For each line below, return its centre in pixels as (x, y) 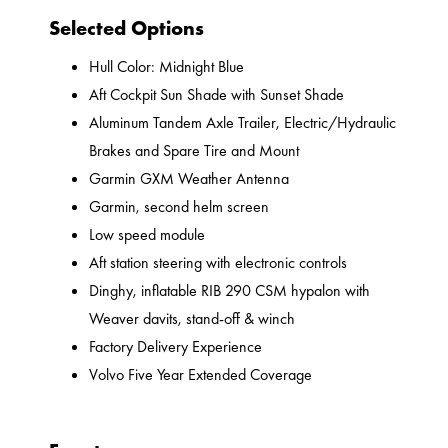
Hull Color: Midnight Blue (167, 67)
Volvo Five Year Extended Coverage (201, 375)
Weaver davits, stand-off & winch (192, 319)
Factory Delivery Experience (176, 347)
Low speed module (147, 235)
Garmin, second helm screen (179, 207)
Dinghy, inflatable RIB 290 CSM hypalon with (230, 291)
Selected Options (127, 28)
